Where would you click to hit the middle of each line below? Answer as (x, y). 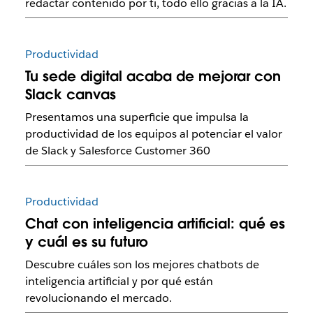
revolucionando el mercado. (98, 298)
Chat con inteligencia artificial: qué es (155, 224)
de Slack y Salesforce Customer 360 (117, 150)
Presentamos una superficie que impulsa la (137, 117)
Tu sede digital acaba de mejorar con (153, 76)
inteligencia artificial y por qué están (119, 282)
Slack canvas (70, 94)
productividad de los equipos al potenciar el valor (153, 133)
